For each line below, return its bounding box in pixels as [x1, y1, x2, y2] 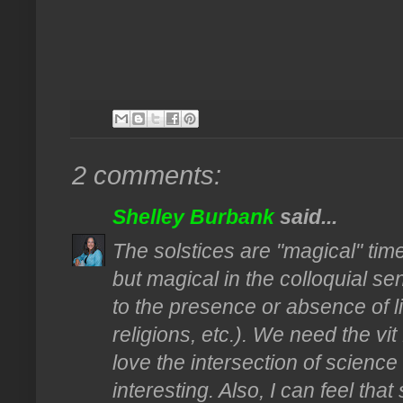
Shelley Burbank [112, 205, 274, 229]
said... [274, 205, 337, 229]
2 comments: [72, 161, 221, 191]
